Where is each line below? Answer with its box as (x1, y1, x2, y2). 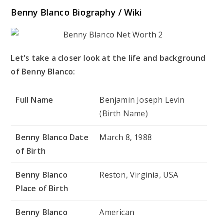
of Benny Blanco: (11, 66, 75, 77)
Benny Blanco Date (16, 131, 89, 143)
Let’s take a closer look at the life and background (11, 52, 206, 63)
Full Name (16, 94, 54, 105)
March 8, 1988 (99, 131, 152, 143)
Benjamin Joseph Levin (99, 94, 185, 105)
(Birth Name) (99, 108, 148, 119)
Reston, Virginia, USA (99, 169, 179, 180)
